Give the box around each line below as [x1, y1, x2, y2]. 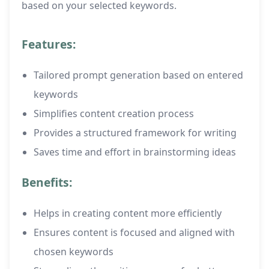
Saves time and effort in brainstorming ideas [34, 145, 236, 159]
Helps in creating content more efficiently [34, 207, 222, 220]
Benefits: [22, 174, 72, 191]
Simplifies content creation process [34, 107, 194, 121]
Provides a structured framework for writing [34, 126, 237, 140]
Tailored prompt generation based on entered [34, 68, 243, 82]
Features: [22, 36, 76, 53]
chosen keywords [34, 245, 113, 259]
